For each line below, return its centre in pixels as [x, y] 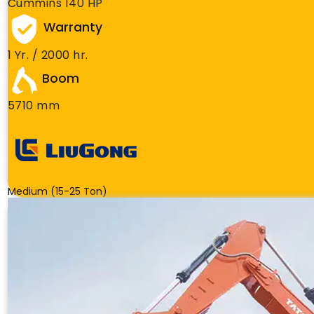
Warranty [73, 28]
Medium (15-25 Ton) [57, 191]
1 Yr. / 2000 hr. [48, 55]
